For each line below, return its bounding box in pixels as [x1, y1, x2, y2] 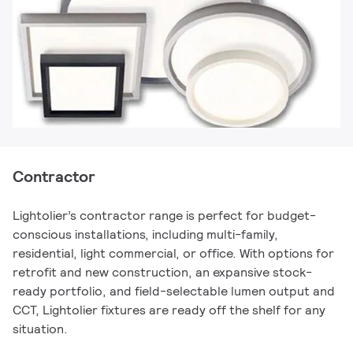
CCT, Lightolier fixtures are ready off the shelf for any [13, 302, 325, 318]
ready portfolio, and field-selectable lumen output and [13, 283, 335, 299]
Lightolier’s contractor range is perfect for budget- [13, 207, 316, 224]
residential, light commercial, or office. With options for [13, 245, 334, 262]
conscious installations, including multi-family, [13, 226, 278, 243]
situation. [13, 321, 68, 337]
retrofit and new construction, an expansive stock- [13, 264, 312, 281]
